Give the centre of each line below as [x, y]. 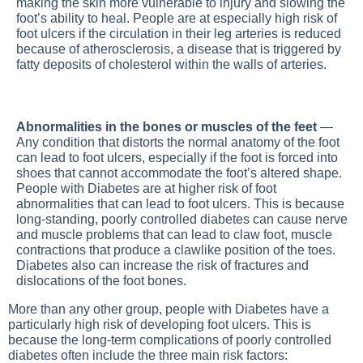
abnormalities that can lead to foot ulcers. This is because [180, 204]
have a [308, 309]
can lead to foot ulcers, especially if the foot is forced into [177, 158]
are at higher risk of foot [208, 188]
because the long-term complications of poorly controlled [170, 340]
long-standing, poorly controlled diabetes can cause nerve [182, 219]
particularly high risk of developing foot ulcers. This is [160, 325]
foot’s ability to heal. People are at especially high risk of [177, 18]
